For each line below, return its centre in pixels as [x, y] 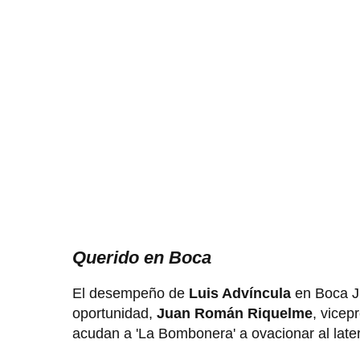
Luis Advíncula [240, 294]
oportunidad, [112, 314]
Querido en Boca [142, 258]
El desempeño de [131, 294]
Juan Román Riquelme [233, 314]
